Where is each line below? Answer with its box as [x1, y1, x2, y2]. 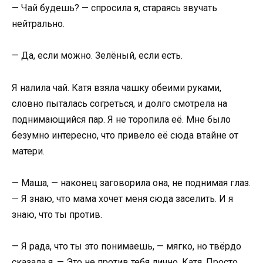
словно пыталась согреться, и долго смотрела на [12, 97, 227, 109]
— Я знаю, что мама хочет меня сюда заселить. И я [12, 193, 233, 204]
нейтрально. [12, 18, 65, 30]
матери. [12, 145, 45, 157]
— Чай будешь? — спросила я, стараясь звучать [12, 2, 217, 14]
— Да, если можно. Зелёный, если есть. [12, 50, 183, 62]
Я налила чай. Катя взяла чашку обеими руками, [12, 82, 221, 93]
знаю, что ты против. [12, 208, 102, 220]
